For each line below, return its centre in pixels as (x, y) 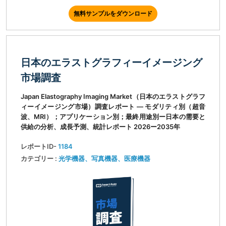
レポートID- (39, 147)
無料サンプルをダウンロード (113, 14)
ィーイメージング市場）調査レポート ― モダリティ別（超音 (113, 107)
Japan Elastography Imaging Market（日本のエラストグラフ (113, 97)
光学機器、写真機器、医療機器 (104, 159)
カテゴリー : (40, 159)
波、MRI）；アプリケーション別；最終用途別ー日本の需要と (113, 117)
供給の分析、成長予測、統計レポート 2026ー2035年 (100, 127)
